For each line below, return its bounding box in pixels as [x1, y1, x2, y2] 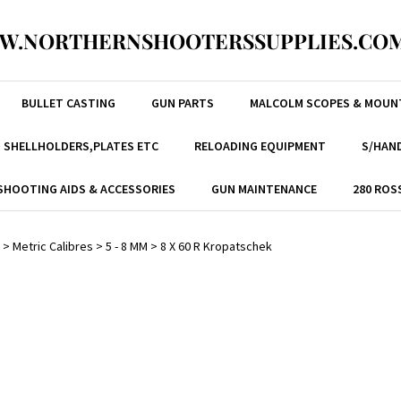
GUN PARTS [150, 95, 214, 111]
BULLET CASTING [21, 95, 115, 111]
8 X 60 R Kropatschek [160, 238, 272, 254]
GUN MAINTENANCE [211, 181, 317, 197]
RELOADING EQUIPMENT [193, 138, 326, 154]
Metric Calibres [13, 238, 93, 254]
